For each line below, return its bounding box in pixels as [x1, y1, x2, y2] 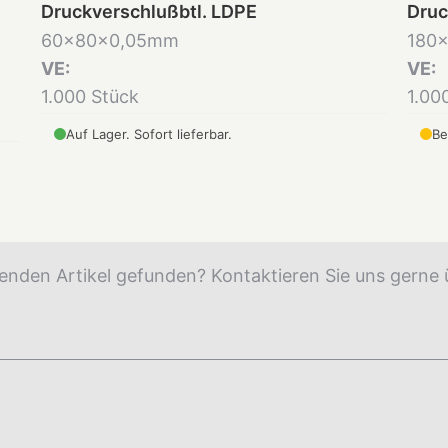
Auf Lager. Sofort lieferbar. [65, 126, 232, 143]
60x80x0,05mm [40, 30, 179, 52]
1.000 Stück [40, 86, 139, 108]
